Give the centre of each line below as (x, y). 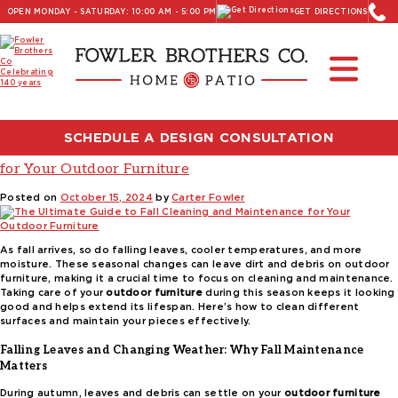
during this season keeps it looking (299, 292)
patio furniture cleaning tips (175, 110)
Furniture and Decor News (199, 70)
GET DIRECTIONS (330, 12)
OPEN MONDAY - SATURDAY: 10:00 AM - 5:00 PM (111, 12)
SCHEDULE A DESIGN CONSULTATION (199, 137)
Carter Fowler (208, 197)
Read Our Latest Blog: (199, 37)
